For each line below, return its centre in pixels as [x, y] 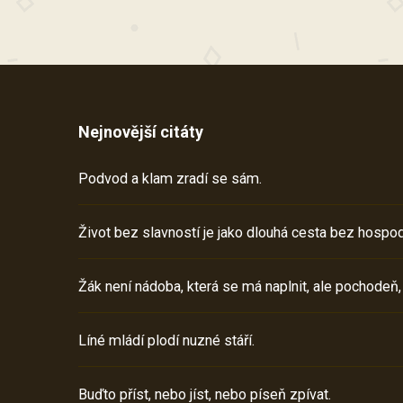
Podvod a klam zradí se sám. [170, 178]
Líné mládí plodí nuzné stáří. [166, 340]
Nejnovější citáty [141, 131]
